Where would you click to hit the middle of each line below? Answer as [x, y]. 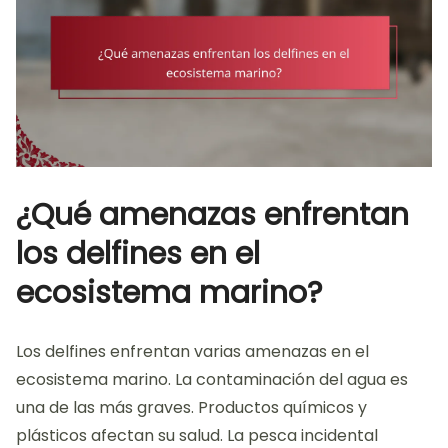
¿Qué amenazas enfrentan [212, 214]
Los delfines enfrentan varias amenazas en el [192, 351]
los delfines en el [138, 253]
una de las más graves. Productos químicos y [191, 407]
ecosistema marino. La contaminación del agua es [212, 379]
